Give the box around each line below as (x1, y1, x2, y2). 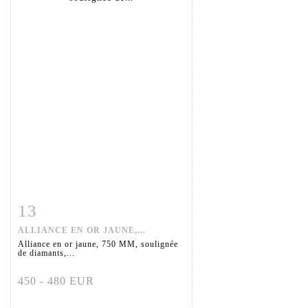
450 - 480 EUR (18, 275, 94, 287)
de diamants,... (18, 248, 75, 258)
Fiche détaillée (27, 203, 96, 214)
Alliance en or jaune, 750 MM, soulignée (18, 239, 178, 250)
